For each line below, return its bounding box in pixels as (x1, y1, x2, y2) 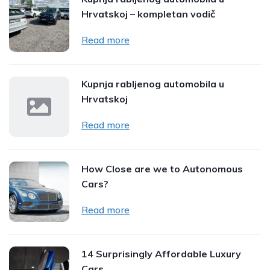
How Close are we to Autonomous (81, 162, 243, 175)
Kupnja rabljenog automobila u (81, 77, 224, 90)
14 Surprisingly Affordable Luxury (81, 247, 241, 260)
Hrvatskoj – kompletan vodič (81, 7, 215, 20)
